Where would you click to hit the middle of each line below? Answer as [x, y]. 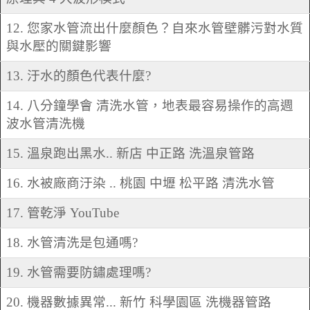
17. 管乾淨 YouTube [63, 213]
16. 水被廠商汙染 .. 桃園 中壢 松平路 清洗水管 [140, 183]
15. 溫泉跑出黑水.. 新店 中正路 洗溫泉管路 [130, 154]
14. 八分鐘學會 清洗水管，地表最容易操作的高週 [150, 106]
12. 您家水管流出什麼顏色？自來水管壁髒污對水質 [155, 28]
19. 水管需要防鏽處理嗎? [79, 273]
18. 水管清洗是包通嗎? [72, 243]
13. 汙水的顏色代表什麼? [79, 76]
